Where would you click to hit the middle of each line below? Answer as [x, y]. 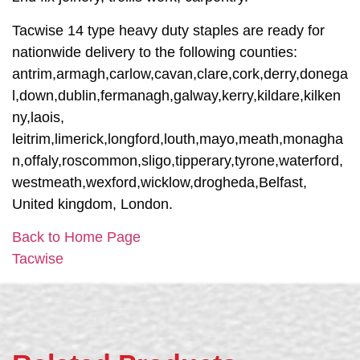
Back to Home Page [76, 237]
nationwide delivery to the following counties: [155, 52]
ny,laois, [38, 117]
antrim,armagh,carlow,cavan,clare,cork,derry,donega [180, 74]
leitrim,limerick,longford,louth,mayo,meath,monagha [178, 139]
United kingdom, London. [92, 204]
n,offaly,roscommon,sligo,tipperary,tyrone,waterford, [178, 160]
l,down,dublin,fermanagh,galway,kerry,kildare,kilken [176, 95]
